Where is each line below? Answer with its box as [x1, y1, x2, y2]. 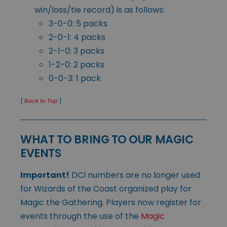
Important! [20, 169, 69, 181]
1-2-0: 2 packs [49, 58, 104, 70]
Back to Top [24, 96, 58, 105]
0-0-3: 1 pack [49, 72, 101, 84]
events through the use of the [20, 210, 141, 222]
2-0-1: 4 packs [49, 31, 105, 43]
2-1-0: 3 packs [49, 45, 104, 57]
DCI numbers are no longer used [69, 169, 200, 181]
